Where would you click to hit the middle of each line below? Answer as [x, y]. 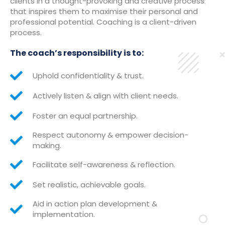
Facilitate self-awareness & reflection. [104, 164]
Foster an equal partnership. [85, 116]
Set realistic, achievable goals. [89, 185]
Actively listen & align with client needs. [105, 96]
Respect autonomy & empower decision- [110, 135]
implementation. [64, 214]
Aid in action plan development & [95, 204]
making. [47, 145]
